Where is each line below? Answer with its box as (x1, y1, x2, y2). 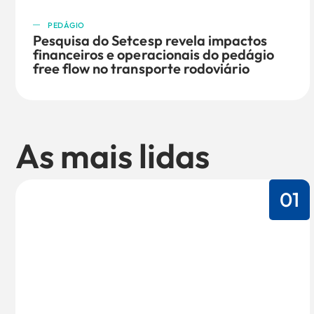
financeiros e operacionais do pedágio (33, 45, 275, 63)
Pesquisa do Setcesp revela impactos (33, 31, 268, 49)
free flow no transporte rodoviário (33, 59, 250, 77)
